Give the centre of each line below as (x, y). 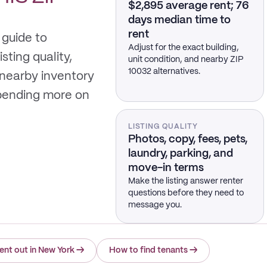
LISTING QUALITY (163, 127)
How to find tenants (148, 250)
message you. (155, 205)
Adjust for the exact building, (183, 48)
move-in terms (166, 168)
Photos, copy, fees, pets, (187, 139)
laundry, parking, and (180, 154)
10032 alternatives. (164, 72)
